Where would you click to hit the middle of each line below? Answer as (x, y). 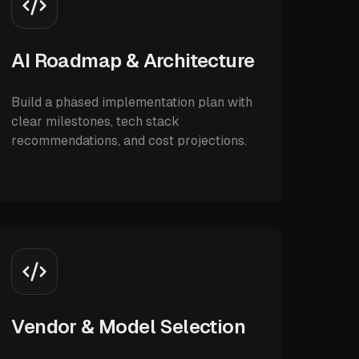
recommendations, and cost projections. (129, 141)
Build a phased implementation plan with (132, 102)
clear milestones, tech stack (96, 121)
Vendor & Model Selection (128, 327)
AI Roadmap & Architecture (133, 61)
